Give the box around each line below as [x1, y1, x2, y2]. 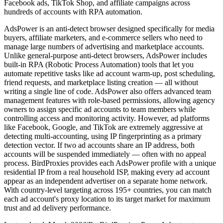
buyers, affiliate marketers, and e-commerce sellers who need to [4, 33, 203, 42]
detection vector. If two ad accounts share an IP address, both [4, 140, 195, 149]
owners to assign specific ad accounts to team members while [4, 105, 196, 113]
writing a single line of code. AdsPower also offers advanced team [4, 87, 211, 96]
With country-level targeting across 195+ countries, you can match [4, 185, 212, 194]
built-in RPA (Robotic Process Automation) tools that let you [4, 60, 194, 69]
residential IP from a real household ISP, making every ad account [4, 167, 210, 176]
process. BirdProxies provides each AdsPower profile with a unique [4, 158, 216, 167]
